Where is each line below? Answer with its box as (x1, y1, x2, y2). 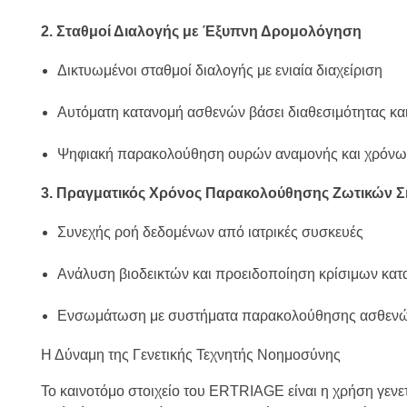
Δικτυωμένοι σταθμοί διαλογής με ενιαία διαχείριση (56, 63, 382, 79)
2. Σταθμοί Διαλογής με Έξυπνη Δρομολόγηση (41, 24, 362, 40)
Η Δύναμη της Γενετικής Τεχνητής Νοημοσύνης (41, 347, 341, 363)
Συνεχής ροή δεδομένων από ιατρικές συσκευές (56, 224, 363, 241)
